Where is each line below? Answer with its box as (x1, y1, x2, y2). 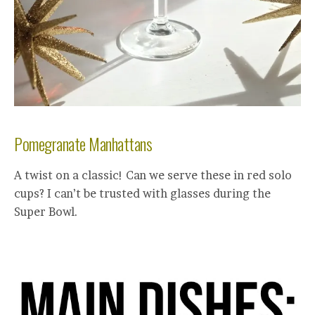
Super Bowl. (14, 204, 78, 219)
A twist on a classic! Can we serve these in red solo (14, 167, 292, 182)
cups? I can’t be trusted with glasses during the (14, 186, 271, 200)
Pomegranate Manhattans (14, 130, 153, 156)
